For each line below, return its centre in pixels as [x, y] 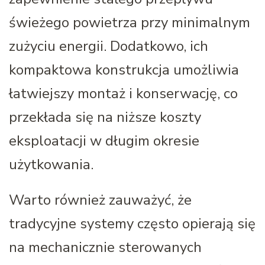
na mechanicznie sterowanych [105, 247]
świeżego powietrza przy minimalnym [130, 22]
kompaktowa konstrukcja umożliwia [124, 70]
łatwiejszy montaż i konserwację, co [123, 93]
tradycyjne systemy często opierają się [132, 223]
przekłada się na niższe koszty [105, 117]
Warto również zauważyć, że [100, 200]
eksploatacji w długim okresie [104, 140]
